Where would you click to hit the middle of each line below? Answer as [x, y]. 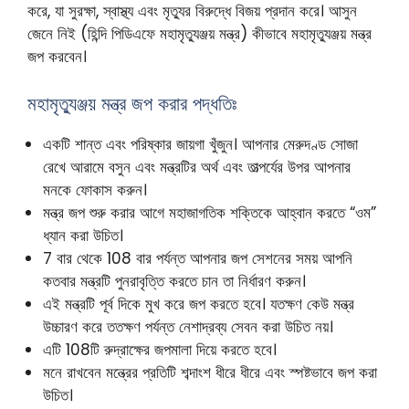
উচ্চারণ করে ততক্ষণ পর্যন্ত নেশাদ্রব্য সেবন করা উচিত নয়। [188, 326]
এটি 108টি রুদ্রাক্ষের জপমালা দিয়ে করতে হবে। [160, 349]
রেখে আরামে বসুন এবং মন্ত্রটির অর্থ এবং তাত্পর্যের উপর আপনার [197, 167]
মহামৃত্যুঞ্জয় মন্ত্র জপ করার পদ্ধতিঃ [132, 103]
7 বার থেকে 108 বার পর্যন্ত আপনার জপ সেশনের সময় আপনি [198, 258]
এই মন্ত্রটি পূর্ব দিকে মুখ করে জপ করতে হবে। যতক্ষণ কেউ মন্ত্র [199, 304]
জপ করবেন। [57, 57]
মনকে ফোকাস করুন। [95, 189]
